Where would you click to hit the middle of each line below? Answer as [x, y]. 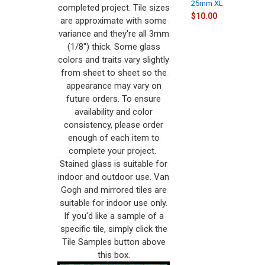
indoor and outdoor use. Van [114, 177]
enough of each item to [114, 138]
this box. [114, 255]
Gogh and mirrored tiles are [114, 190]
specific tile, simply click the [114, 229]
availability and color [114, 112]
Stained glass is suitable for [114, 164]
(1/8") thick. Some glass [114, 46]
